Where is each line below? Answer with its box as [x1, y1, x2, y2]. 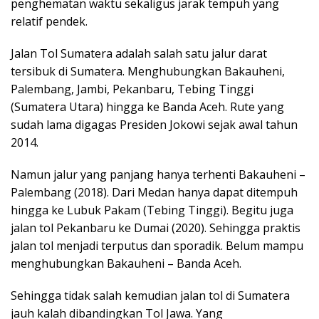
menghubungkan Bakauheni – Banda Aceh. [11, 256, 241, 272]
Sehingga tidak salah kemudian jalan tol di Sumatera [11, 288, 290, 304]
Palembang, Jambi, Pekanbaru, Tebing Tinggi [11, 81, 253, 98]
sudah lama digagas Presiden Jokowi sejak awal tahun [11, 117, 298, 133]
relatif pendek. [11, 14, 88, 30]
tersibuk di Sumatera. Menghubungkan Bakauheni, [11, 63, 285, 80]
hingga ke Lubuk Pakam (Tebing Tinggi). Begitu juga [11, 202, 293, 219]
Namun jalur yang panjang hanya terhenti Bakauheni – [11, 167, 305, 183]
